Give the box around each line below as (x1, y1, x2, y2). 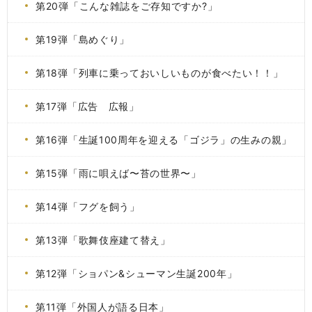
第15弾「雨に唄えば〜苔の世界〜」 (36, 167, 201, 179)
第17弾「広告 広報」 (36, 100, 139, 112)
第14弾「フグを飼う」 (36, 201, 140, 212)
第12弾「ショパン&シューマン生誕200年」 (36, 267, 237, 279)
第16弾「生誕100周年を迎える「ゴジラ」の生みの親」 (36, 134, 292, 146)
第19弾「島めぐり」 (36, 33, 130, 45)
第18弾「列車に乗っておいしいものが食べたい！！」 (36, 67, 283, 79)
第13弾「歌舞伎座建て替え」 (36, 234, 171, 246)
